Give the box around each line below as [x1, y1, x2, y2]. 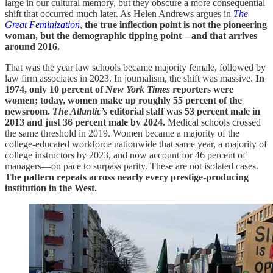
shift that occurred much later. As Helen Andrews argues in [5, 9, 233, 19]
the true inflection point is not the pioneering [85, 19, 267, 30]
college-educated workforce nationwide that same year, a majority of [5, 139, 267, 150]
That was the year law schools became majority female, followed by [5, 62, 266, 73]
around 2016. [5, 41, 60, 52]
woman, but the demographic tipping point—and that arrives [5, 30, 257, 41]
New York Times [105, 84, 170, 95]
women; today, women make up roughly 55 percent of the [5, 95, 242, 106]
